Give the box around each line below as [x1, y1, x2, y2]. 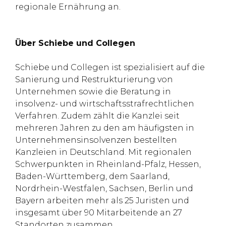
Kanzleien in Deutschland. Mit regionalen [15, 147, 192, 157]
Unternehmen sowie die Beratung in [15, 87, 171, 96]
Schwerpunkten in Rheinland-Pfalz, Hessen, [15, 159, 201, 169]
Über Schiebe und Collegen [15, 38, 135, 48]
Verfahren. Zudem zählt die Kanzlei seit [15, 111, 180, 121]
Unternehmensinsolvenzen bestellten [15, 135, 177, 145]
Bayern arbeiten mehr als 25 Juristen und [15, 196, 189, 205]
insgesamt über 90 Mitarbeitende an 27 [15, 208, 182, 217]
